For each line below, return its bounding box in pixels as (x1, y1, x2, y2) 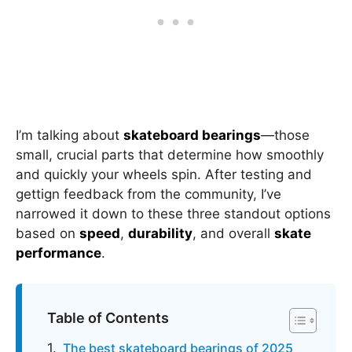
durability (128, 225, 192, 241)
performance (16, 245, 101, 261)
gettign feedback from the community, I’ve (16, 186, 281, 202)
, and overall (192, 225, 274, 241)
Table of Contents (47, 309, 169, 326)
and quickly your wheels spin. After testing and (16, 167, 312, 182)
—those (261, 127, 310, 143)
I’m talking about (16, 127, 123, 143)
